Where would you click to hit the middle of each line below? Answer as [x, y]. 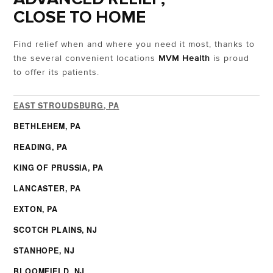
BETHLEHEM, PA [47, 126]
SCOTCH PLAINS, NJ [55, 230]
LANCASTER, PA [47, 189]
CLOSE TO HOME [80, 17]
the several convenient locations [86, 58]
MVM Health [184, 58]
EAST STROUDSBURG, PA [66, 106]
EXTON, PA [36, 209]
